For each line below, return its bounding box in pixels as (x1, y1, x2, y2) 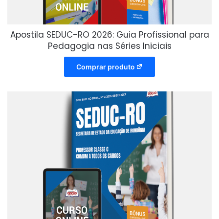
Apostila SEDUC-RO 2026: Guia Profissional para (10, 29, 209, 41)
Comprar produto (76, 63, 135, 71)
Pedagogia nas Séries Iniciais (47, 40, 172, 52)
